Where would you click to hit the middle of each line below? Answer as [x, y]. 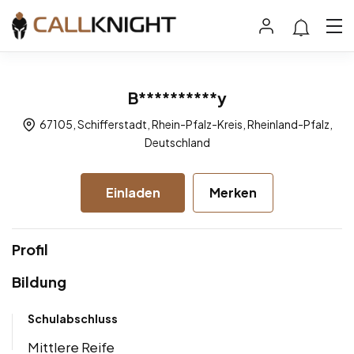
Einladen [133, 192]
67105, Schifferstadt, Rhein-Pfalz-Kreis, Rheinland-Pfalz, [185, 124]
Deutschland [177, 143]
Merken [233, 193]
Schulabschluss [73, 319]
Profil [30, 250]
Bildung [39, 282]
